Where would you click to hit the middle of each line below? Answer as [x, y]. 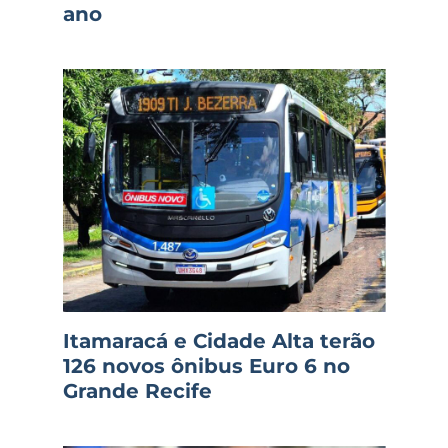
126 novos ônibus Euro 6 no [206, 365]
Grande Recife [137, 390]
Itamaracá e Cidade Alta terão [218, 340]
